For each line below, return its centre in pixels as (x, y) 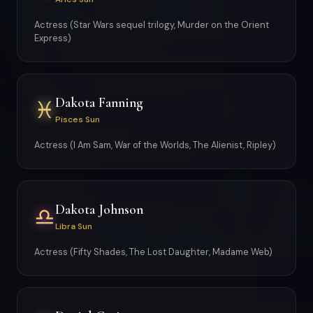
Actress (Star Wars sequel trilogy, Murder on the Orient (152, 25)
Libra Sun (74, 226)
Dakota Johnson (99, 209)
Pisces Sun (78, 119)
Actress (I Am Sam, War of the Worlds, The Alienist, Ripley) (155, 145)
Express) (53, 38)
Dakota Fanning (99, 102)
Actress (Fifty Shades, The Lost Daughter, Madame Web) (153, 252)
